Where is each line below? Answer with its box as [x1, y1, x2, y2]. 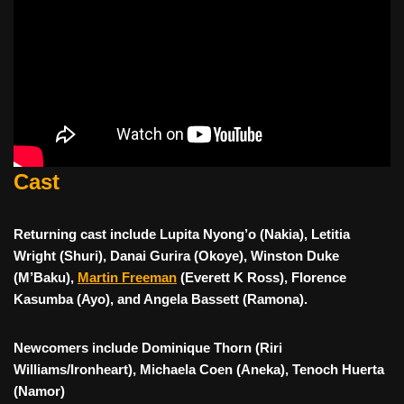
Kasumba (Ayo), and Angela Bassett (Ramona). [14, 291, 308, 308]
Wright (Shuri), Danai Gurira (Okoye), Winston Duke [14, 248, 339, 264]
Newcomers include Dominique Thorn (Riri [14, 340, 282, 356]
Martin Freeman [78, 270, 177, 286]
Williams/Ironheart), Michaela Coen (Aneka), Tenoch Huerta [14, 362, 384, 378]
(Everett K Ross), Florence [177, 270, 346, 286]
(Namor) [14, 383, 65, 399]
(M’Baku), [14, 270, 78, 286]
